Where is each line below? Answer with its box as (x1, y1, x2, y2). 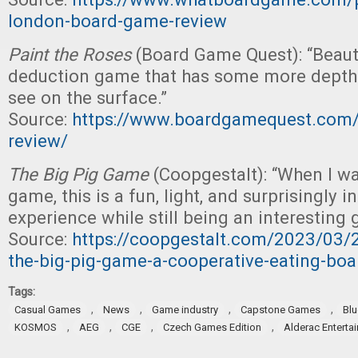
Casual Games (14, 304, 81, 316)
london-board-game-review (8, 10, 227, 31)
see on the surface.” (8, 87, 167, 108)
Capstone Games (241, 304, 320, 316)
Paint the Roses (8, 44, 131, 65)
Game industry (152, 304, 218, 316)
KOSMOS (14, 321, 57, 333)
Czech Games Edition (163, 321, 261, 333)
